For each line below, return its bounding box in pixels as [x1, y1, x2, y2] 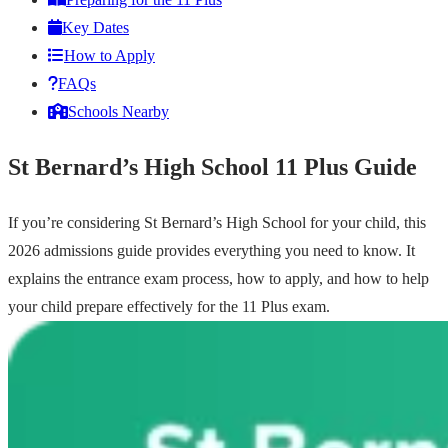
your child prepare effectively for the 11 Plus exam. [8, 297, 330, 315]
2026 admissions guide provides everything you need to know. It [8, 241, 415, 259]
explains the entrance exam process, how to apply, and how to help [8, 269, 429, 287]
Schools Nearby [68, 103, 169, 121]
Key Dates [62, 19, 129, 37]
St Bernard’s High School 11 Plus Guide [8, 154, 417, 181]
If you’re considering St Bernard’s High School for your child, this [8, 213, 426, 231]
